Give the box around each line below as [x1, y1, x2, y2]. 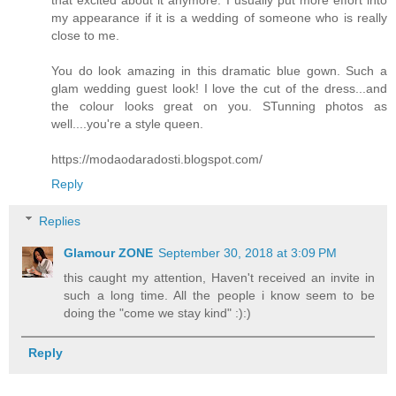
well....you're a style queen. [51, 117, 203, 132]
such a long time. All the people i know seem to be [64, 287, 375, 302]
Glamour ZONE [64, 245, 154, 260]
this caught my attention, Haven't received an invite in [64, 270, 375, 285]
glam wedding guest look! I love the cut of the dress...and [51, 81, 387, 96]
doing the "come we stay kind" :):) [64, 305, 252, 320]
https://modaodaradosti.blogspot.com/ [51, 152, 263, 167]
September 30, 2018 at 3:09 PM [158, 245, 338, 260]
